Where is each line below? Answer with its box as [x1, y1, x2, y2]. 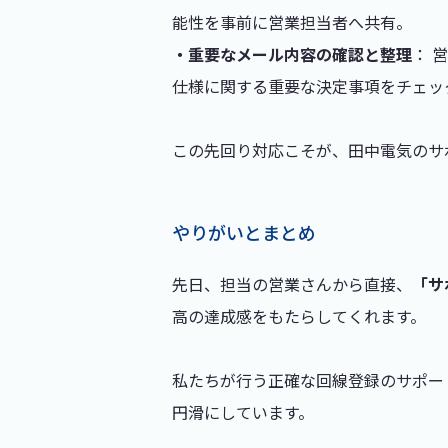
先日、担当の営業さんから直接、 [172, 272, 412, 296]
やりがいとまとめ [172, 219, 316, 245]
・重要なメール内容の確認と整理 [172, 42, 412, 66]
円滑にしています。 [172, 400, 314, 424]
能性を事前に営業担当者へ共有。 [172, 10, 412, 34]
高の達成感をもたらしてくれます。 [172, 304, 426, 328]
